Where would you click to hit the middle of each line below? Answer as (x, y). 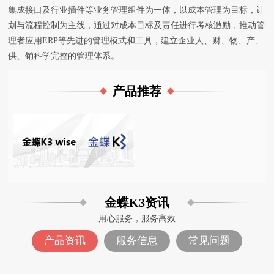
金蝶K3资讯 (137, 203)
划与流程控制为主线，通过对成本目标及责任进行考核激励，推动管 (137, 25)
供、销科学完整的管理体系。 (64, 56)
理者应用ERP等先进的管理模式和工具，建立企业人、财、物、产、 (136, 40)
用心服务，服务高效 (137, 219)
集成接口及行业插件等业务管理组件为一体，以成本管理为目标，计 (137, 10)
